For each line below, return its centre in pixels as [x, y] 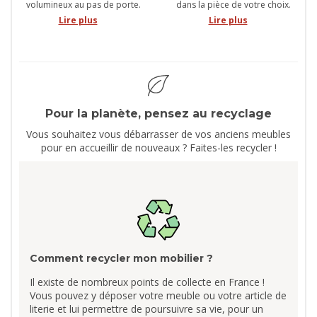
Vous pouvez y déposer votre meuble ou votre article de [158, 296]
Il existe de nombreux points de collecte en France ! [147, 282]
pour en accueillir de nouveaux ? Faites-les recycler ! [158, 148]
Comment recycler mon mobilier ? [121, 259]
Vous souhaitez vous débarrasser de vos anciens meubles [158, 134]
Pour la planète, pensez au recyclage [158, 114]
